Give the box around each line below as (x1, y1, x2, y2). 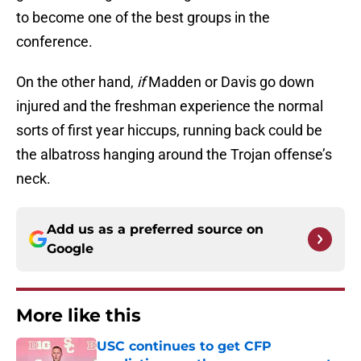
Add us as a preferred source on (47, 222, 263, 238)
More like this (16, 305, 141, 327)
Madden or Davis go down (145, 73, 314, 91)
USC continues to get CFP (97, 338, 272, 355)
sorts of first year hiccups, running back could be (16, 122, 322, 139)
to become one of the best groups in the (16, 9, 270, 27)
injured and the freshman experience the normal (16, 98, 323, 115)
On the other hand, (16, 73, 137, 91)
